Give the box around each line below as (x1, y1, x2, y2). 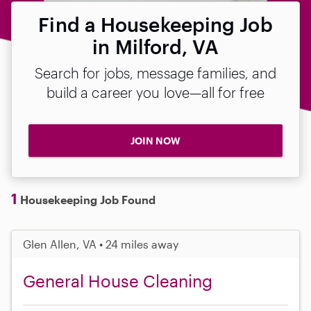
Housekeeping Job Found (17, 192, 155, 206)
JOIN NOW (131, 135, 180, 146)
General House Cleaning (23, 270, 212, 291)
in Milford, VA (92, 35, 219, 58)
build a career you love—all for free (46, 84, 265, 101)
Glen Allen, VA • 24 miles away (23, 237, 178, 251)
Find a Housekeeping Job (38, 13, 273, 35)
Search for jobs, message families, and (34, 65, 277, 81)
